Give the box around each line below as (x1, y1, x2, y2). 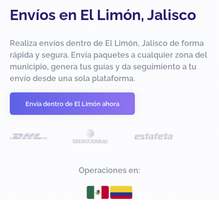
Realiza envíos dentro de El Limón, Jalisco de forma (10, 39, 204, 48)
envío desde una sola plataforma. (10, 74, 135, 84)
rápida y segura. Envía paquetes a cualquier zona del (10, 50, 207, 60)
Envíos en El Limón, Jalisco (10, 6, 196, 24)
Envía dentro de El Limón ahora (25, 100, 119, 108)
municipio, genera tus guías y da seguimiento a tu (10, 62, 197, 72)
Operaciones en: (79, 166, 140, 175)
